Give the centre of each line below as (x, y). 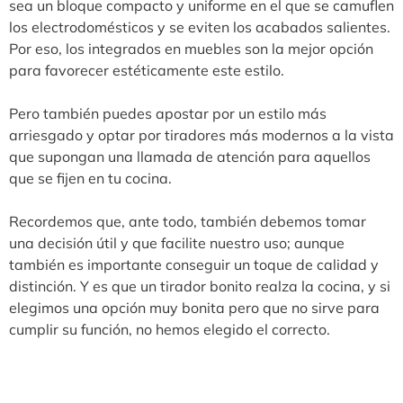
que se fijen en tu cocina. (90, 178)
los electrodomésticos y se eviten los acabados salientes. (200, 27)
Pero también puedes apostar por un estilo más (168, 113)
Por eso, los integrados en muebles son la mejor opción (191, 48)
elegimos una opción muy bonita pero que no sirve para (194, 307)
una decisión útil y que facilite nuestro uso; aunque (177, 242)
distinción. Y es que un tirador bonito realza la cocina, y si (200, 286)
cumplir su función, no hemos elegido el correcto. (170, 329)
